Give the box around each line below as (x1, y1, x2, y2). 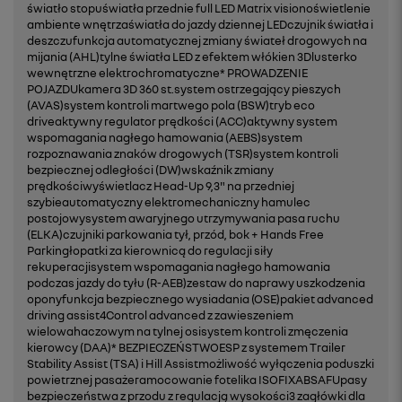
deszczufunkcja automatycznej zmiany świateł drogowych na (27, 33, 367, 48)
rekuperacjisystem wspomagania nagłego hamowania (27, 259, 330, 274)
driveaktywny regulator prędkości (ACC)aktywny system (27, 114, 337, 128)
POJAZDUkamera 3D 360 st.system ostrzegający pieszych (27, 82, 341, 96)
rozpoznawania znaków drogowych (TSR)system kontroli (27, 146, 338, 161)
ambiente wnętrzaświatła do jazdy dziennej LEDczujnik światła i (27, 17, 373, 31)
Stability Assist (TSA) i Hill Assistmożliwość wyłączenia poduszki (27, 356, 374, 371)
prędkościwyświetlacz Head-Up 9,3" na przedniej (27, 179, 294, 193)
